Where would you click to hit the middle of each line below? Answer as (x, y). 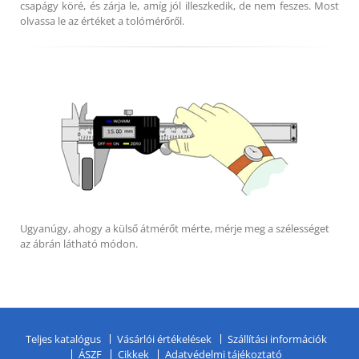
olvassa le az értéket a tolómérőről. (102, 21)
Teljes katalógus (63, 339)
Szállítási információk (277, 339)
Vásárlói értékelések (164, 339)
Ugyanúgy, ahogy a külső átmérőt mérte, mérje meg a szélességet (175, 229)
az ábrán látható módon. (79, 244)
